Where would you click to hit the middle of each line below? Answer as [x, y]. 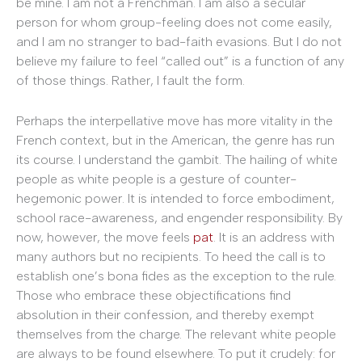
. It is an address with [274, 237]
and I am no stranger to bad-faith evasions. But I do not [179, 42]
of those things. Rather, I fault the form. [130, 81]
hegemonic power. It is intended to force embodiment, [175, 198]
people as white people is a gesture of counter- [156, 179]
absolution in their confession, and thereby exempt [165, 314]
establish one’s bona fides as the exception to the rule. [176, 276]
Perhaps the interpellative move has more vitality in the [175, 120]
